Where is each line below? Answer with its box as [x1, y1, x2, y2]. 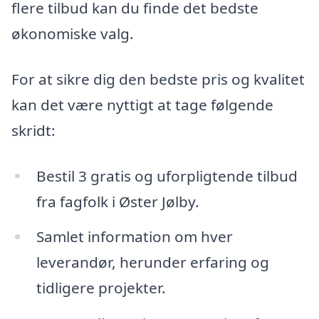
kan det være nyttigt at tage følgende [11, 94, 273, 115]
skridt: [11, 120, 56, 140]
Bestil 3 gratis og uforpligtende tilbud [36, 165, 298, 186]
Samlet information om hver [36, 226, 233, 247]
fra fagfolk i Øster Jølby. [36, 191, 199, 211]
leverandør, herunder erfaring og [36, 252, 269, 273]
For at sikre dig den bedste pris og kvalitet [11, 68, 305, 89]
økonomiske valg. [11, 23, 134, 44]
